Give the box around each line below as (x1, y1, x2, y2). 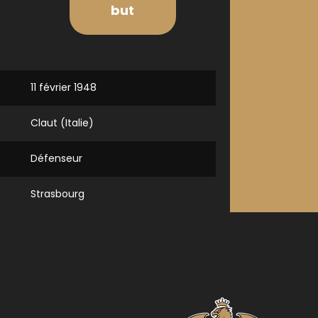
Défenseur (31, 151, 82, 165)
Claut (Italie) (31, 116, 94, 130)
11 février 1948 (31, 80, 97, 94)
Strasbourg (31, 187, 84, 201)
